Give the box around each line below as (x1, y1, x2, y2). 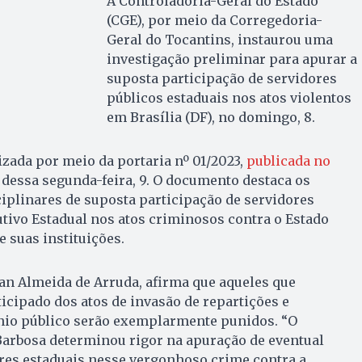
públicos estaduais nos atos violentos (106, 89, 351, 106)
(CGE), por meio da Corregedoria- (106, 11, 322, 28)
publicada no (246, 152, 330, 169)
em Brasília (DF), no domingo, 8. (106, 108, 315, 125)
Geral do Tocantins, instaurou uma (106, 31, 333, 48)
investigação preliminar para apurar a (106, 50, 357, 67)
